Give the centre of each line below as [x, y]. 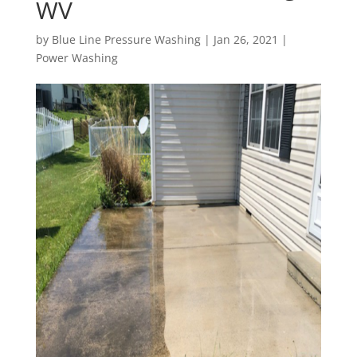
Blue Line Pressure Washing [126, 39]
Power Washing [76, 58]
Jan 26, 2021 [245, 39]
